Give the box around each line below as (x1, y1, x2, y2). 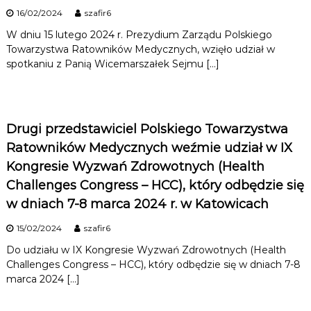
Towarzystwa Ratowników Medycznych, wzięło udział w (6, 43, 275, 56)
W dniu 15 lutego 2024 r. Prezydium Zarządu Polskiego (6, 28, 272, 42)
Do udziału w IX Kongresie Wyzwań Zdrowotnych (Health (6, 244, 286, 257)
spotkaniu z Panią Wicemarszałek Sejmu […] (6, 58, 219, 71)
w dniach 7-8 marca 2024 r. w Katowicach (6, 196, 269, 212)
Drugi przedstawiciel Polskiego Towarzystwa (6, 121, 288, 137)
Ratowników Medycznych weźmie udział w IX (6, 140, 292, 156)
